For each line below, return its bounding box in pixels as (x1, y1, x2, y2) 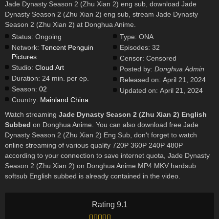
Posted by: (120, 66, 153, 73)
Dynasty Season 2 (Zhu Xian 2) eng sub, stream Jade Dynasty (5, 11, 198, 18)
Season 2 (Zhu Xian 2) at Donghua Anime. (5, 21, 136, 28)
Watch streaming (5, 111, 59, 118)
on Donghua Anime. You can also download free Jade (31, 121, 198, 129)
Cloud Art (35, 64, 64, 71)
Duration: (12, 75, 40, 82)
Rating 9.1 (91, 200, 128, 209)
